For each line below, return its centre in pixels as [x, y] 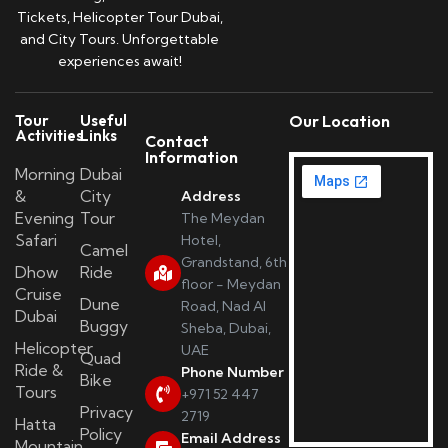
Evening [44, 218]
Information [191, 157]
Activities [49, 136]
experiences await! [119, 61]
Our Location [339, 121]
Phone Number [232, 372]
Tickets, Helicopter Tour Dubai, [119, 17]
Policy [100, 434]
